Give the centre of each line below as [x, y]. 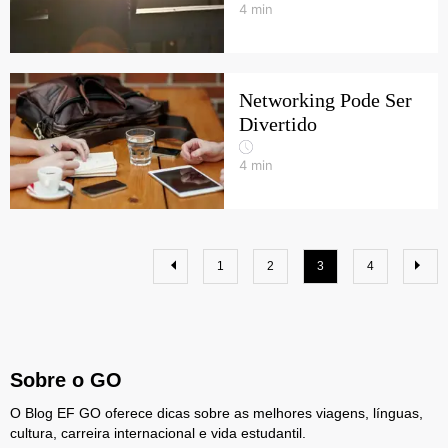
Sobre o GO [66, 380]
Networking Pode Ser [325, 100]
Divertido [278, 124]
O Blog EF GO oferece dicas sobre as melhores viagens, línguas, [216, 413]
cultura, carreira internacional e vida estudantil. [158, 433]
